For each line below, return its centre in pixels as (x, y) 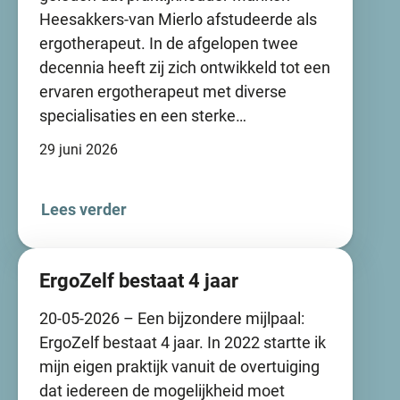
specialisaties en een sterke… (143, 116)
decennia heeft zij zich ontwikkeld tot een (185, 67)
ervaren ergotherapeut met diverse (163, 92)
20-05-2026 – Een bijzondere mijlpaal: (172, 318)
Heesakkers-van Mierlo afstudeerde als (178, 19)
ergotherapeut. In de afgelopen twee (169, 43)
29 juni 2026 (79, 150)
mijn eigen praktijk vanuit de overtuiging (179, 367)
